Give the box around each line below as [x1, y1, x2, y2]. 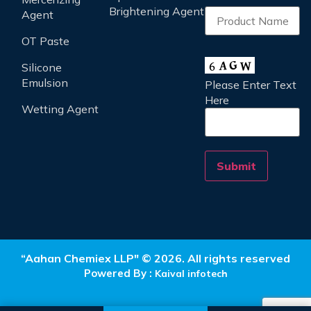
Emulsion [22, 76, 68, 90]
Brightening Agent [109, 4, 205, 18]
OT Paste [22, 34, 69, 48]
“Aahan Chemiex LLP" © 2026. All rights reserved [21, 251, 290, 265]
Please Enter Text [204, 78, 296, 92]
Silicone [22, 60, 62, 74]
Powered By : [83, 267, 155, 280]
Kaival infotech [154, 267, 228, 280]
